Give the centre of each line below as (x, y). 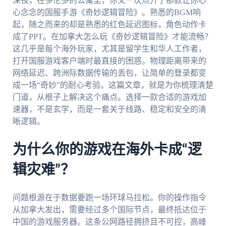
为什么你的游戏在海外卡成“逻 (107, 150)
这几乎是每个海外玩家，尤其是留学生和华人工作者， (109, 49)
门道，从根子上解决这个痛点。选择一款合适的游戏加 (109, 97)
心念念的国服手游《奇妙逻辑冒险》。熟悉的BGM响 (106, 13)
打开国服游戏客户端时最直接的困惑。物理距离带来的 (109, 61)
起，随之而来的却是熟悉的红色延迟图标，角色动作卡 (109, 25)
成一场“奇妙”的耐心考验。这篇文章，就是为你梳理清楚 (113, 85)
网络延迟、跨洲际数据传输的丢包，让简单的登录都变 (109, 73)
